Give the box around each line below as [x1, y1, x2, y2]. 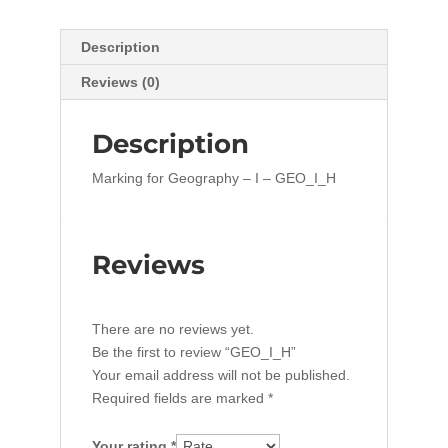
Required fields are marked [91, 390, 268, 407]
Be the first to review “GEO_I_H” [91, 344, 296, 361]
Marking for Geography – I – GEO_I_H [91, 170, 336, 187]
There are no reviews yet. [91, 321, 254, 338]
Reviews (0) [80, 74, 160, 91]
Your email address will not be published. [91, 367, 350, 384]
